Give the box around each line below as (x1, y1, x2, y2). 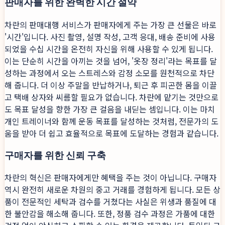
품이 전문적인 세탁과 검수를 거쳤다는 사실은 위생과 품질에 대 (5, 195, 216, 208)
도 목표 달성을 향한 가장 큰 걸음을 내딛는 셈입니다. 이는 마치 (5, 102, 215, 115)
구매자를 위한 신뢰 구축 (5, 148, 106, 161)
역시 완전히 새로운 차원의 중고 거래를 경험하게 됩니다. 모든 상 (5, 183, 220, 196)
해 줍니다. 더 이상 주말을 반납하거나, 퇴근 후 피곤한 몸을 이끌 (5, 78, 217, 91)
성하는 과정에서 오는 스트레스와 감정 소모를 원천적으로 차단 (5, 66, 214, 79)
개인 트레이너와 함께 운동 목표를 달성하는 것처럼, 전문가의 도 (5, 115, 218, 127)
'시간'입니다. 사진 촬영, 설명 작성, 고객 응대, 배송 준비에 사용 (5, 30, 215, 43)
